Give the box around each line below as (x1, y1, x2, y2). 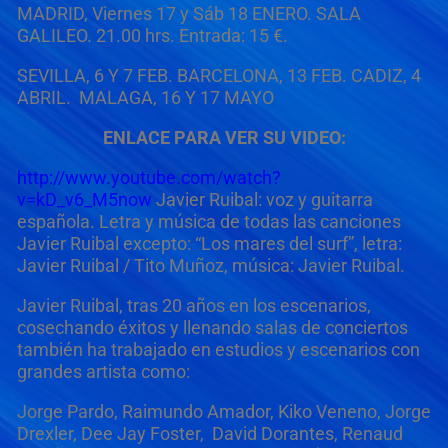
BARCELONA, (176, 65, 287, 87)
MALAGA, (78, 87, 157, 109)
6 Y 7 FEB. (89, 65, 177, 87)
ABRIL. (16, 87, 79, 109)
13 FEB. (286, 65, 351, 87)
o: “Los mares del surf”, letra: (176, 233, 402, 255)
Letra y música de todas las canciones (98, 211, 401, 233)
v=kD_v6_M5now (16, 189, 152, 211)
